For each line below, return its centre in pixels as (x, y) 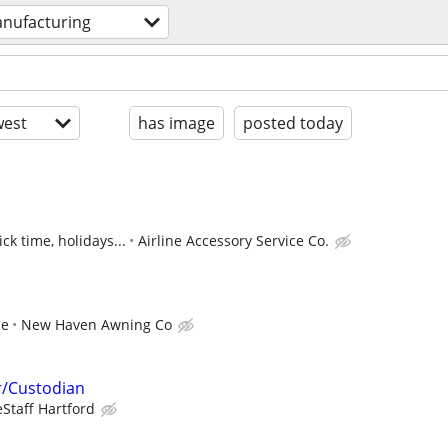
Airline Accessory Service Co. (233, 240)
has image (176, 123)
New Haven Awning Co (96, 325)
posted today (293, 123)
